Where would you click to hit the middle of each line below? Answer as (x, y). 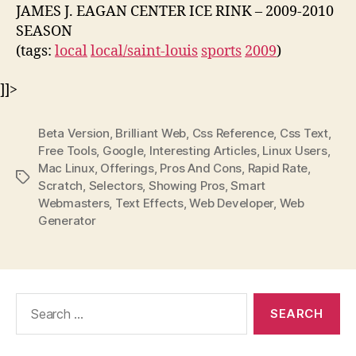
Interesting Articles (203, 150)
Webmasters (74, 203)
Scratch (61, 185)
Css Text (304, 133)
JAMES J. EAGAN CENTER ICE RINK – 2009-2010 (175, 12)
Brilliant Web (151, 133)
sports (221, 51)
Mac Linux (66, 168)
